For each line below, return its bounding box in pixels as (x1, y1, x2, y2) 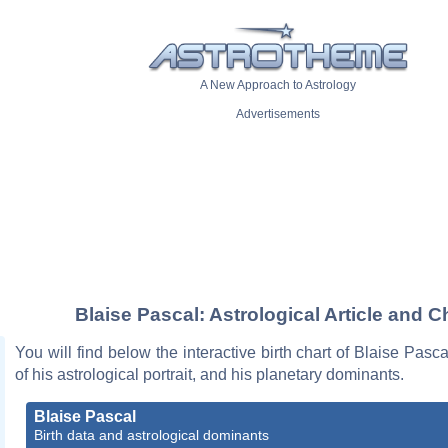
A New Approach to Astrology (200, 78, 356, 93)
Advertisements (236, 107, 320, 122)
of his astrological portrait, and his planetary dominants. (15, 365, 404, 383)
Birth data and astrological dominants (34, 426, 269, 443)
